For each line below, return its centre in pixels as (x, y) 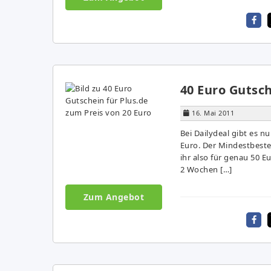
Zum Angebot (113, 197)
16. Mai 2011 (213, 113)
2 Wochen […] (206, 169)
